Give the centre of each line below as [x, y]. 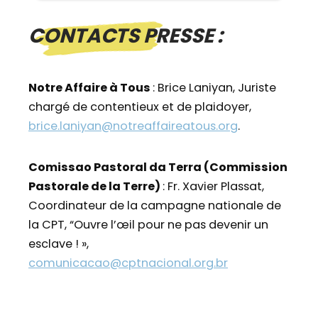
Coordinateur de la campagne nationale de [155, 205]
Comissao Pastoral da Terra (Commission [158, 167]
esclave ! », [59, 243]
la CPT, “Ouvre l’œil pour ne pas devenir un [148, 224]
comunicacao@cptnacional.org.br [128, 263]
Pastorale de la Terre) [95, 186]
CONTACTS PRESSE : [126, 35]
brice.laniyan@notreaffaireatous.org [133, 126]
